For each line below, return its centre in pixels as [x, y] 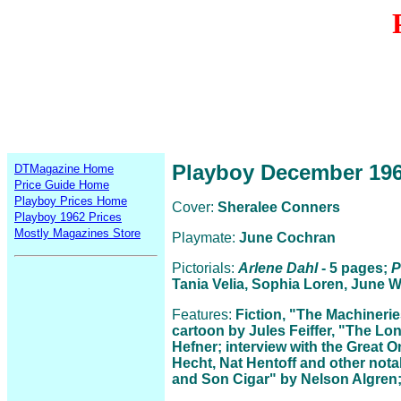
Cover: [195, 207]
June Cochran [287, 238]
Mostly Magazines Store [77, 233]
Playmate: [205, 238]
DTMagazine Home [64, 169]
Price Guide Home [62, 185]
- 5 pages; [354, 268]
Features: [204, 315]
